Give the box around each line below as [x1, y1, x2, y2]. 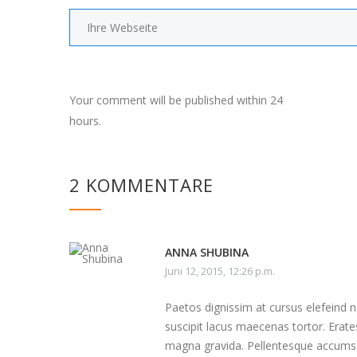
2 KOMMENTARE [69, 173, 214, 197]
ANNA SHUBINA [165, 245, 249, 260]
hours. [69, 113, 101, 128]
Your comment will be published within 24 [69, 92, 283, 108]
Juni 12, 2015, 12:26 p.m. [165, 264, 275, 278]
